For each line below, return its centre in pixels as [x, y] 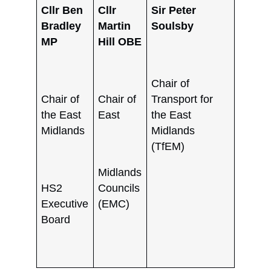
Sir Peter [174, 10]
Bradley [61, 26]
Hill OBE [120, 41]
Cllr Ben [62, 10]
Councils [119, 188]
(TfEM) [168, 146]
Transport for [182, 99]
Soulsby [173, 26]
